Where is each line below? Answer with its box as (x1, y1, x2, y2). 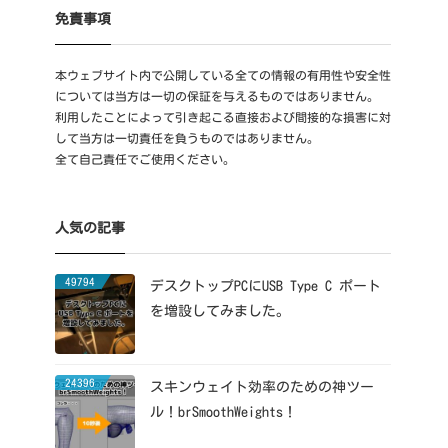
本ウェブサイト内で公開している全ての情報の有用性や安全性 (55, 68, 391, 81)
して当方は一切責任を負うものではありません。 (55, 131, 319, 144)
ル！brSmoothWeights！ (150, 404, 297, 419)
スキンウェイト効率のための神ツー (150, 379, 374, 394)
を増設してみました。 (150, 303, 290, 318)
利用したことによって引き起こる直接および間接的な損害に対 (55, 110, 391, 123)
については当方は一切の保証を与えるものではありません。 (55, 89, 379, 102)
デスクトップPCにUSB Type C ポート (150, 278, 381, 293)
